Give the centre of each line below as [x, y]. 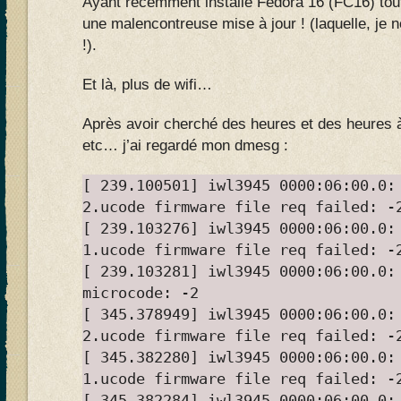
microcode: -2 [141, 293]
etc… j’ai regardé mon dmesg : [185, 145]
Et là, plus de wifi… [147, 85]
